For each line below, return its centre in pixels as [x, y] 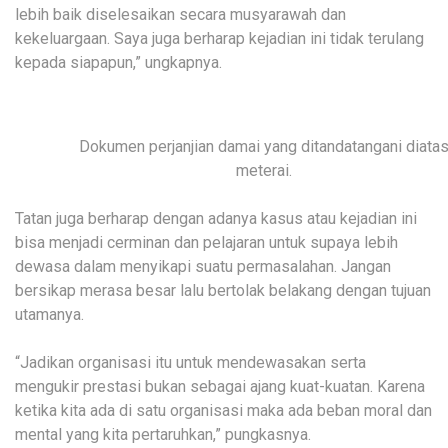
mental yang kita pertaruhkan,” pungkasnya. [163, 435]
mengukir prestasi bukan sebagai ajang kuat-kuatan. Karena [220, 387]
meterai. [264, 171]
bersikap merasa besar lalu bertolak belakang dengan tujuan [223, 291]
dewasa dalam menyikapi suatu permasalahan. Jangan [203, 267]
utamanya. [49, 315]
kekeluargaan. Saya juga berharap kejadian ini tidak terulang [219, 38]
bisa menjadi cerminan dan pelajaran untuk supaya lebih [206, 243]
